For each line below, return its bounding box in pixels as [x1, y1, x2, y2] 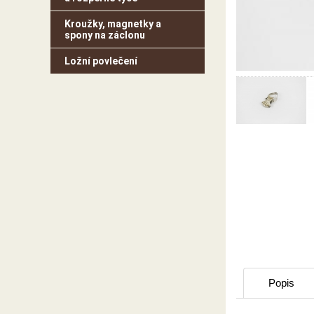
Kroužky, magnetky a [64, 18, 161, 29]
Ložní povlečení [64, 55, 137, 67]
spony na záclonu [64, 29, 145, 41]
